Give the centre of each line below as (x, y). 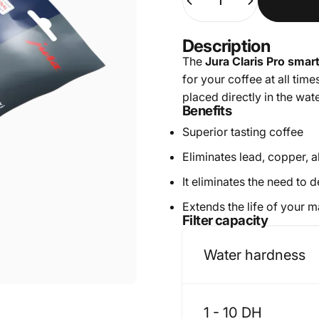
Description (226, 46)
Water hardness (254, 255)
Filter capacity (225, 220)
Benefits (207, 111)
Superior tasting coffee (242, 132)
